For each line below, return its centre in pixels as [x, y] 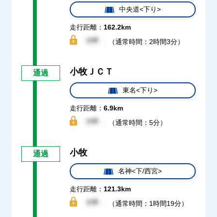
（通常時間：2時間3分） [145, 42]
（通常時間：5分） [136, 123]
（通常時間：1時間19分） [147, 203]
